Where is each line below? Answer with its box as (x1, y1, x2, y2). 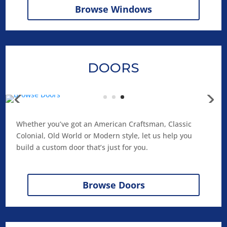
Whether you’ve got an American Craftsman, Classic (16, 119, 192, 129)
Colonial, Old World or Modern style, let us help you (16, 130, 192, 140)
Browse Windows (75, 3, 152, 15)
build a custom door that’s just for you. (16, 142, 148, 152)
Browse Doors (82, 179, 145, 192)
